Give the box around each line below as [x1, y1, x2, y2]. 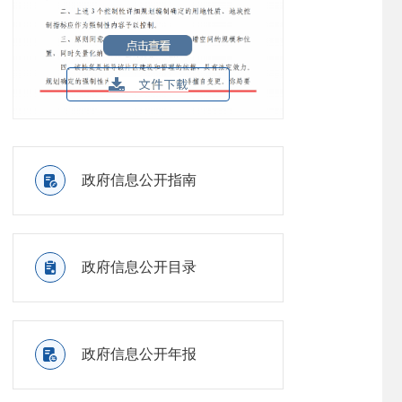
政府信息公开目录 [81, 258, 197, 275]
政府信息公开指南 [81, 171, 197, 188]
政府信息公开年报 [81, 345, 197, 362]
